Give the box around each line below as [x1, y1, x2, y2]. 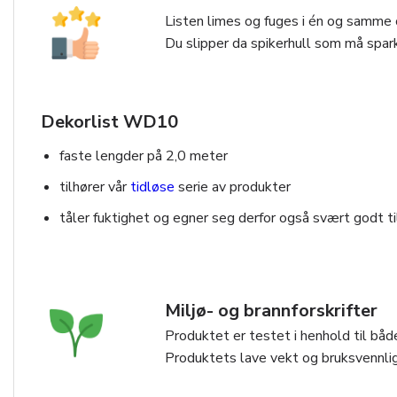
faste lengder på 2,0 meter [58, 146, 228, 167]
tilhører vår [58, 176, 130, 197]
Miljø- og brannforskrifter [165, 299, 378, 323]
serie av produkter [174, 176, 291, 197]
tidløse [129, 176, 175, 197]
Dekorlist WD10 [41, 110, 178, 135]
